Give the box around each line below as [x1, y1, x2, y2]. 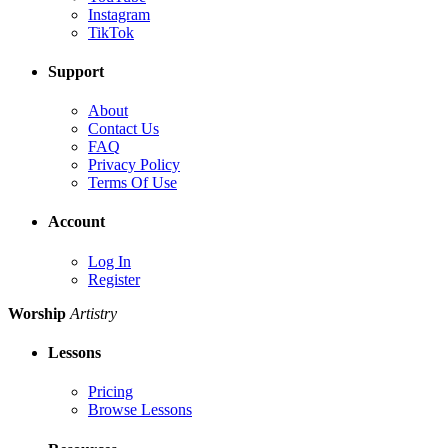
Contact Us [88, 120, 159, 138]
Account [48, 213, 105, 231]
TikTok [88, 23, 134, 41]
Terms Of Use [88, 174, 177, 192]
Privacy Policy [88, 156, 180, 174]
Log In [88, 252, 131, 270]
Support [48, 62, 104, 80]
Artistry [70, 304, 117, 322]
